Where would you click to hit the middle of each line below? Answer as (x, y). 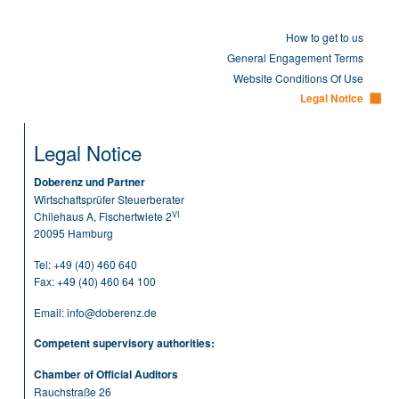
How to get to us (325, 37)
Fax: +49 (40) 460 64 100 (95, 281)
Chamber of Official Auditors (106, 374)
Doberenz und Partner (90, 182)
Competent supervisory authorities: (124, 343)
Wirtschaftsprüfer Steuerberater (109, 199)
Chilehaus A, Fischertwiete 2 (103, 216)
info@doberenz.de (112, 312)
